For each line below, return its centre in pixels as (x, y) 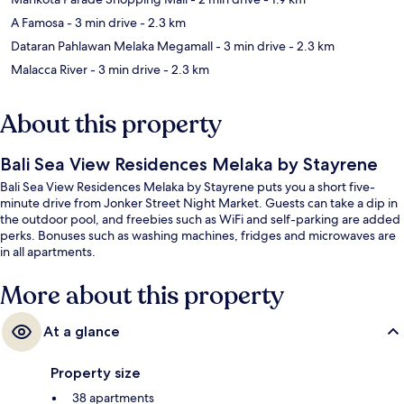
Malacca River (49, 70)
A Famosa (37, 23)
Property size (96, 373)
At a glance (82, 332)
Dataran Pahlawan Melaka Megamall (112, 46)
